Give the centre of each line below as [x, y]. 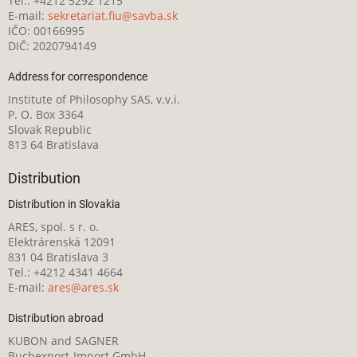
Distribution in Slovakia [64, 204]
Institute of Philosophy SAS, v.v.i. [94, 99]
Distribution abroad [56, 318]
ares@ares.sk [83, 288]
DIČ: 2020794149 [52, 45]
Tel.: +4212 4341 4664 [65, 273]
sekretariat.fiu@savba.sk [113, 15]
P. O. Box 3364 [46, 114]
